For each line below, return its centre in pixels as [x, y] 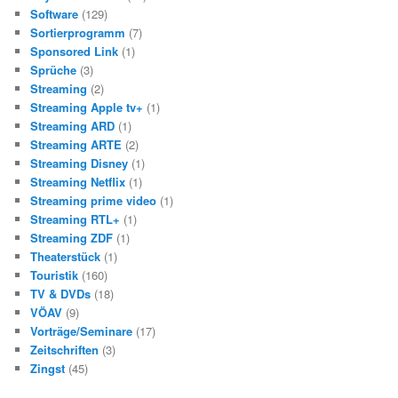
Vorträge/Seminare [82, 331]
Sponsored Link [75, 52]
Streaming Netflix [78, 182]
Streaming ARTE [76, 145]
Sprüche [54, 70]
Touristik [55, 275]
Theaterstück [66, 257]
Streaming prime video [94, 201]
